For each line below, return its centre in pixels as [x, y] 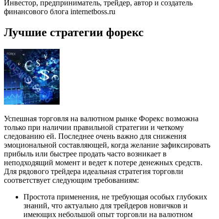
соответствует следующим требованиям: [71, 180]
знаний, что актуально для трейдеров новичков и [106, 206]
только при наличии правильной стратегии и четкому [94, 128]
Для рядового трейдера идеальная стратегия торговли [94, 172]
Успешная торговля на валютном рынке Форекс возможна [101, 119]
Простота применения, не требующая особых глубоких [115, 197]
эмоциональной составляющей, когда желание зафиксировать [107, 145]
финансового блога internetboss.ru [60, 12]
